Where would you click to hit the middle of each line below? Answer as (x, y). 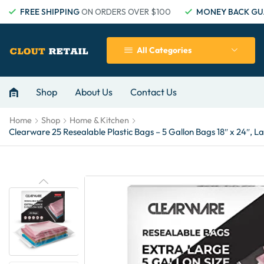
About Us (94, 92)
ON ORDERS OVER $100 (125, 12)
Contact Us (154, 92)
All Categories (164, 50)
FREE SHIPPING (50, 12)
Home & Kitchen (99, 120)
